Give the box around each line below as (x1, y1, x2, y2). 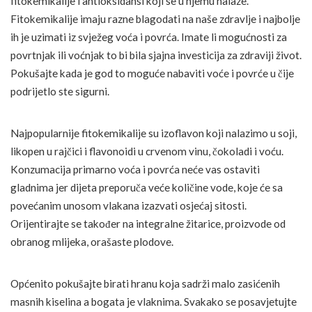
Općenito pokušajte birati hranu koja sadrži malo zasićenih (10, 276, 280, 290)
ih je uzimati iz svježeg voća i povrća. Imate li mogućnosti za (10, 30, 287, 43)
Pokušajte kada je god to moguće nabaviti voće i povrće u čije (10, 66, 294, 79)
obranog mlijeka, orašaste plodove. (10, 235, 173, 248)
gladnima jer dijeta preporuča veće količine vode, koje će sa (10, 180, 283, 194)
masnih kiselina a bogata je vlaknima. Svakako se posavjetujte (10, 295, 297, 308)
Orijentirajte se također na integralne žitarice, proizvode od (10, 217, 286, 230)
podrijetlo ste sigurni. (10, 84, 109, 97)
